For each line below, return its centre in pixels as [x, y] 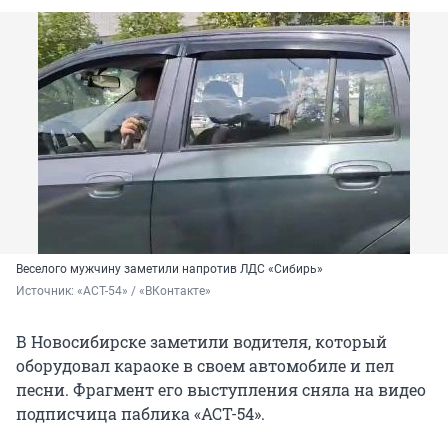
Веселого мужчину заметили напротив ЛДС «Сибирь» [169, 269]
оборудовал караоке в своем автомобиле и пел [205, 366]
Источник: [46, 291]
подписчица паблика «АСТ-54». [140, 414]
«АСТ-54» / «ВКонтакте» [144, 291]
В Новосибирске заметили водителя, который [201, 342]
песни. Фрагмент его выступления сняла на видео [221, 390]
